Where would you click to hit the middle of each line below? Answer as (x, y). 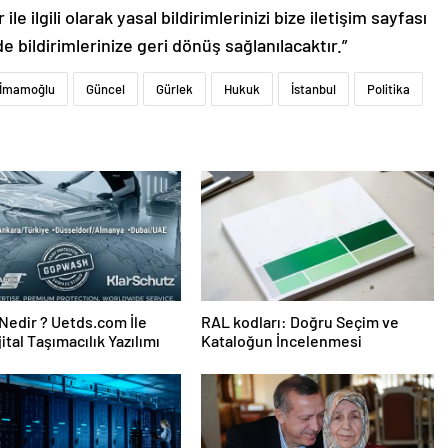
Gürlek (174, 89)
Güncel (105, 89)
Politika (388, 89)
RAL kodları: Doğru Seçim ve (299, 322)
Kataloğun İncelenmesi (281, 341)
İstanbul (313, 89)
